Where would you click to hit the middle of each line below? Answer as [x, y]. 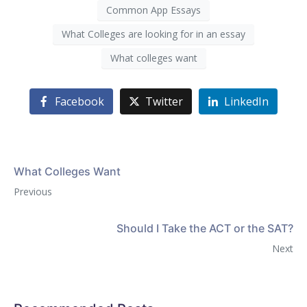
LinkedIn [246, 102]
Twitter [164, 102]
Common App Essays [153, 10]
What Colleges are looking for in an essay [153, 34]
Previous [33, 192]
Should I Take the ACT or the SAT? [205, 229]
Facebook [80, 102]
